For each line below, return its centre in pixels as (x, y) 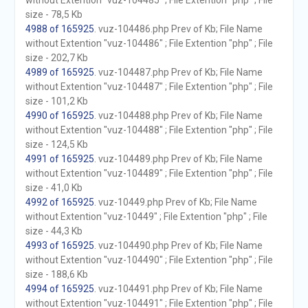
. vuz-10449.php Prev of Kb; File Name (175, 202)
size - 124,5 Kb (56, 144)
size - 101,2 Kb (56, 101)
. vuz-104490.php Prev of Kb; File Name (178, 245)
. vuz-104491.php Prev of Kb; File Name (178, 289)
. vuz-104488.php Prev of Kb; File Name (178, 115)
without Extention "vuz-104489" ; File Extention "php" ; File (149, 173)
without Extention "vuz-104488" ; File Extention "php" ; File (149, 130)
